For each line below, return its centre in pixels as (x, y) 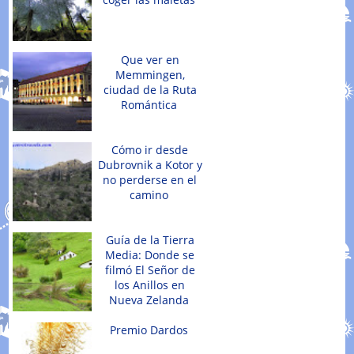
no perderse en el (150, 180)
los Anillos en (150, 285)
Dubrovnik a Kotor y (150, 165)
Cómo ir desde (150, 150)
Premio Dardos (149, 330)
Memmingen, (150, 75)
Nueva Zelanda (149, 300)
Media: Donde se (150, 255)
